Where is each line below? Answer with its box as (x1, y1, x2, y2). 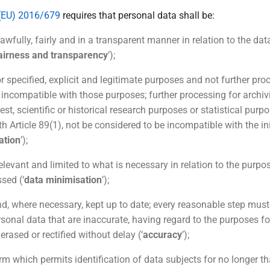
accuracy (143, 229, 182, 240)
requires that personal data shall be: (60, 10, 215, 21)
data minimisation (24, 174, 102, 186)
